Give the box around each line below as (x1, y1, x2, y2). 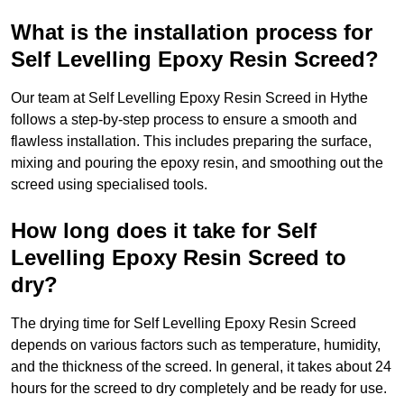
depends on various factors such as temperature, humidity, (11, 337, 381, 353)
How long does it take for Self (11, 218, 317, 243)
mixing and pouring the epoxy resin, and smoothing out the (11, 155, 383, 171)
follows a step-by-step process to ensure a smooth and (11, 112, 357, 128)
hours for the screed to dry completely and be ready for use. (11, 381, 387, 397)
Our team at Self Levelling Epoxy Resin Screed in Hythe (11, 90, 368, 106)
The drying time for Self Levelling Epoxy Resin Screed (11, 316, 356, 332)
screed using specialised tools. (11, 177, 207, 193)
